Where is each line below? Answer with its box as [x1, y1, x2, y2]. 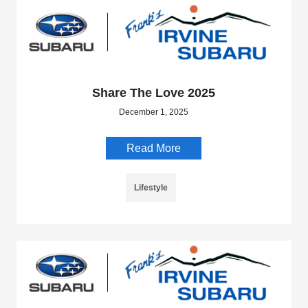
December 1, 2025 [119, 107, 189, 118]
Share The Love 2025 [92, 86, 216, 100]
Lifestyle [134, 183, 168, 193]
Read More [126, 142, 181, 155]
